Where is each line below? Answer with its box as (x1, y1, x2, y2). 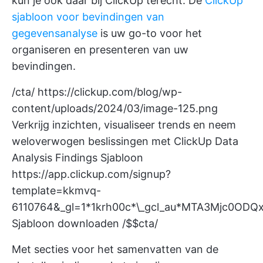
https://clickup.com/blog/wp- (38, 86, 182, 99)
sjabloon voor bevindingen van (12, 11, 164, 23)
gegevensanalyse (12, 27, 97, 40)
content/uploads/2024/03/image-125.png (12, 102, 218, 115)
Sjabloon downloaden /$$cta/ (12, 217, 158, 230)
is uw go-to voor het (97, 27, 202, 40)
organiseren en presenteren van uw (12, 43, 188, 56)
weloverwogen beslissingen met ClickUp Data (12, 135, 238, 148)
